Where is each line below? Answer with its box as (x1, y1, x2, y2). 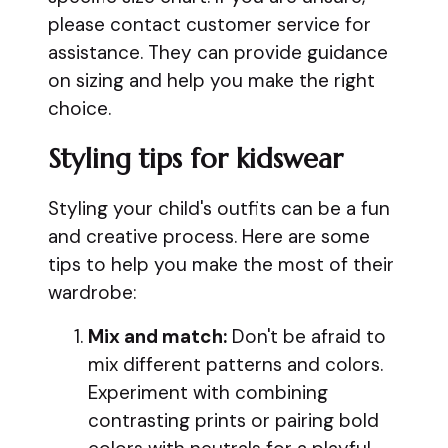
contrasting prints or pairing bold (88, 408, 379, 433)
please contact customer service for (48, 12, 371, 37)
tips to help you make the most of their (48, 252, 394, 277)
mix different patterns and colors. (88, 352, 383, 377)
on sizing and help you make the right (48, 68, 375, 93)
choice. (48, 96, 111, 121)
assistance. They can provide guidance (48, 40, 388, 65)
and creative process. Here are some (48, 224, 370, 249)
